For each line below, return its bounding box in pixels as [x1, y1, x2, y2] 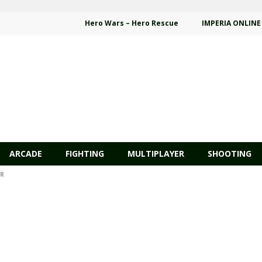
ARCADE [9, 148, 42, 159]
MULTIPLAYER [127, 148, 184, 159]
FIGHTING [65, 148, 104, 159]
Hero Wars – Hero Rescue [85, 18, 178, 28]
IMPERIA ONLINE [202, 18, 261, 28]
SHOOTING [208, 148, 251, 159]
